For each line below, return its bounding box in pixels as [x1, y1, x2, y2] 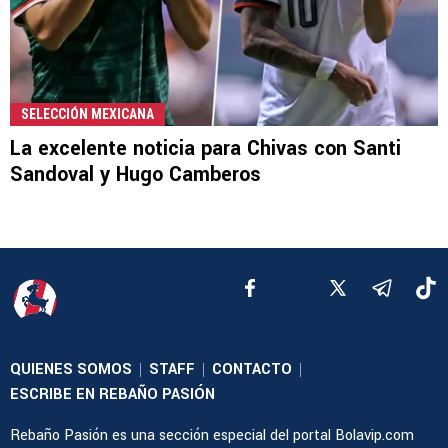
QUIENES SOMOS [10, 359, 132, 381]
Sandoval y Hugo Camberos [10, 160, 261, 190]
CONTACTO [212, 359, 292, 381]
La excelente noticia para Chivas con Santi [10, 134, 401, 164]
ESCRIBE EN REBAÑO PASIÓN [10, 384, 215, 406]
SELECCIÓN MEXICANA [21, 106, 154, 123]
